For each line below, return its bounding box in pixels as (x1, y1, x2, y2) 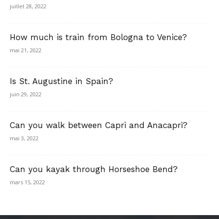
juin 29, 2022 (10, 90, 42, 98)
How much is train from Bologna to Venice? (10, 32, 187, 43)
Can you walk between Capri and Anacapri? (10, 120, 187, 131)
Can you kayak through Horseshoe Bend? (10, 164, 177, 175)
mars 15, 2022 (10, 178, 45, 186)
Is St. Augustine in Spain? (10, 76, 113, 87)
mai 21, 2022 (10, 46, 42, 54)
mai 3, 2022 (10, 134, 39, 142)
